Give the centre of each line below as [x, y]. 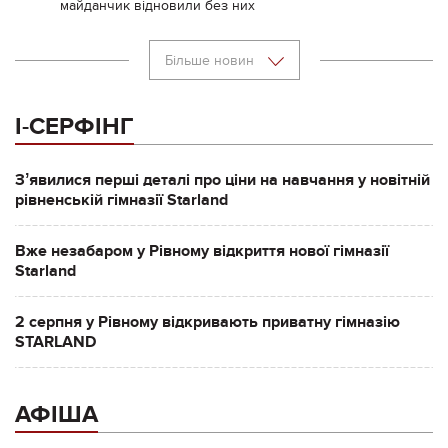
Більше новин [211, 60]
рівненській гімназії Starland [121, 199]
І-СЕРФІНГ [74, 126]
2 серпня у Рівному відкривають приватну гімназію [207, 321]
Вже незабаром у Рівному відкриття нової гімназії [202, 250]
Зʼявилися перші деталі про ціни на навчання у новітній [222, 179]
